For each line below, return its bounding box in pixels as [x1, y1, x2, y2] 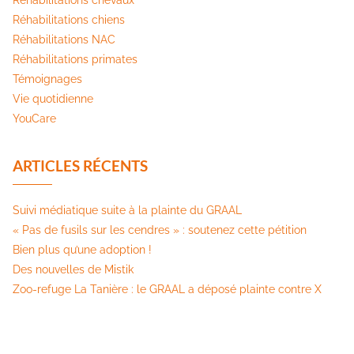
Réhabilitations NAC [13, 33, 115, 47]
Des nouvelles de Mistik [13, 263, 134, 277]
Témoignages [13, 73, 82, 86]
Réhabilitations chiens [13, 13, 125, 27]
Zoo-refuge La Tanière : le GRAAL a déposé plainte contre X [13, 283, 322, 296]
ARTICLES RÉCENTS [13, 156, 148, 175]
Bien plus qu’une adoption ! [13, 243, 152, 257]
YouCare [13, 112, 56, 126]
